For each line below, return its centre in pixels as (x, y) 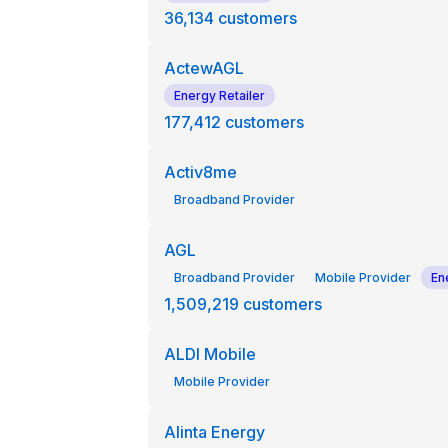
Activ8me (200, 172)
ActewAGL (203, 68)
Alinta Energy (214, 432)
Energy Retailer (219, 95)
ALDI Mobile (209, 354)
